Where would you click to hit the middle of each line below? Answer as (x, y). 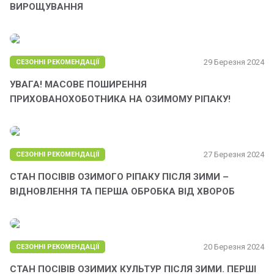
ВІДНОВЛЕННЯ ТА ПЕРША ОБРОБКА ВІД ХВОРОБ (122, 192)
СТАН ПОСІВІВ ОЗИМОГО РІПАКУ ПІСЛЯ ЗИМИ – (119, 177)
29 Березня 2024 (234, 62)
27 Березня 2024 (234, 155)
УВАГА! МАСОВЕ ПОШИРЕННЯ (78, 85)
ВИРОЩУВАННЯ (46, 7)
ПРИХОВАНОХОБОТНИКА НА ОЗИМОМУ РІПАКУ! (120, 99)
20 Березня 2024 (234, 247)
